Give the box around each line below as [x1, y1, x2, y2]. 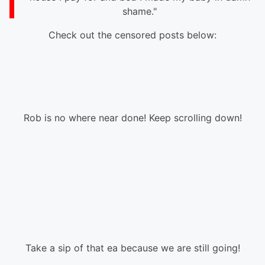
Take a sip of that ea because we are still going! [25, 242, 240, 254]
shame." [122, 5, 157, 17]
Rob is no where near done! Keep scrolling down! [23, 112, 242, 124]
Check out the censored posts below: [49, 29, 216, 41]
